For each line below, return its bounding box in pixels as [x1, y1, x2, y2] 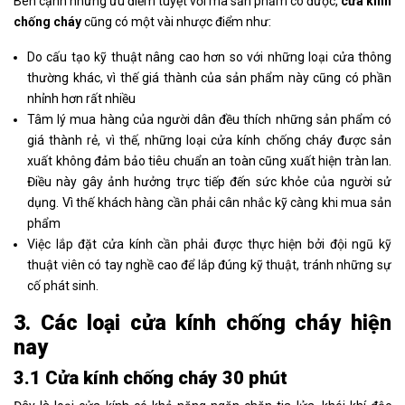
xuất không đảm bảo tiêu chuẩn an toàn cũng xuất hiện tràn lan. [27, 154, 391, 169]
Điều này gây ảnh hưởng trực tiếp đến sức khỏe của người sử [27, 174, 391, 190]
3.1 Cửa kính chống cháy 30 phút [14, 367, 287, 390]
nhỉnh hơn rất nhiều [27, 91, 136, 107]
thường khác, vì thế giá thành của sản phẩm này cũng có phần [27, 71, 391, 86]
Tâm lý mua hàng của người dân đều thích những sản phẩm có [27, 112, 391, 127]
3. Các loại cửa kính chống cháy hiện [14, 311, 391, 336]
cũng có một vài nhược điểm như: [81, 14, 271, 30]
